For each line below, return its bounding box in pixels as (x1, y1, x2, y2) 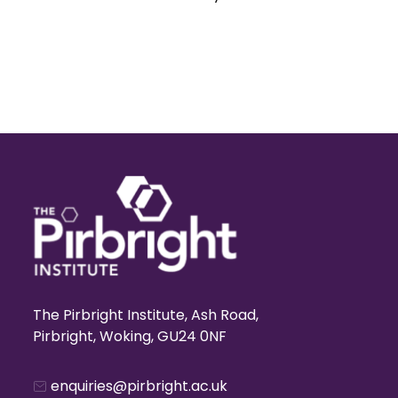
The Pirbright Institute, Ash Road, (33, 304, 259, 325)
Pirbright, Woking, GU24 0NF (33, 325, 227, 346)
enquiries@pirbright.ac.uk (51, 375, 227, 396)
